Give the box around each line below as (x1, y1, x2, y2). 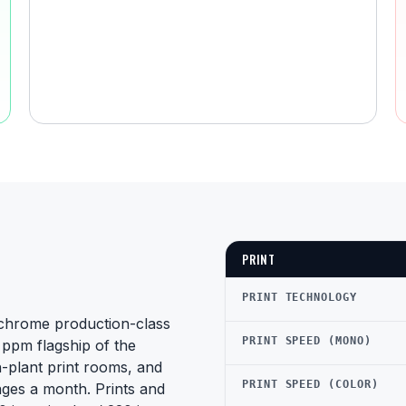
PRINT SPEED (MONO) (242, 334, 372, 347)
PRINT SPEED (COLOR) (242, 378, 379, 391)
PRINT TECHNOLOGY (242, 291, 357, 304)
